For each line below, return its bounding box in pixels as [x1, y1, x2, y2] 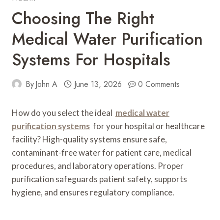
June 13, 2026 [74, 78, 122, 90]
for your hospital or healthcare [90, 120, 205, 131]
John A [35, 78, 58, 90]
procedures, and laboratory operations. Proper [12, 160, 184, 171]
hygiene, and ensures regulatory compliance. [12, 187, 174, 197]
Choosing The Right [12, 6, 154, 30]
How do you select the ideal [12, 107, 115, 118]
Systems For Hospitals [12, 48, 170, 71]
